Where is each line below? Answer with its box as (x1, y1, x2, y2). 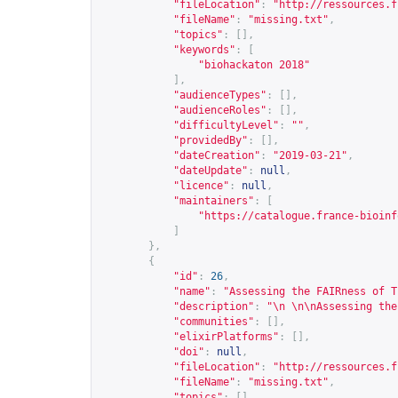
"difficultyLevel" (173, 119, 279, 131)
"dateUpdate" (173, 164, 248, 177)
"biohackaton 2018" (198, 59, 310, 71)
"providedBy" (173, 134, 248, 147)
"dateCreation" (173, 149, 260, 162)
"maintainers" (173, 195, 254, 207)
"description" (173, 300, 254, 313)
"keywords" (173, 44, 235, 56)
